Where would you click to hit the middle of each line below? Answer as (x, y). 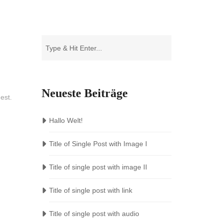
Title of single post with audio (94, 214)
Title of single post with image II (98, 167)
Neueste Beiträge (84, 93)
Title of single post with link (90, 190)
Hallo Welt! (66, 120)
